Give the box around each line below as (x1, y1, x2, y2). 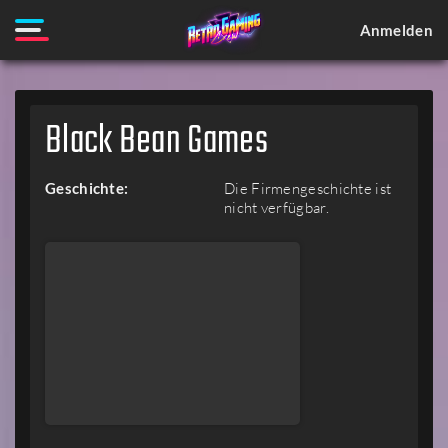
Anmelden (359, 20, 433, 39)
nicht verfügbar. (224, 198, 329, 217)
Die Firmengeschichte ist (224, 179, 392, 198)
